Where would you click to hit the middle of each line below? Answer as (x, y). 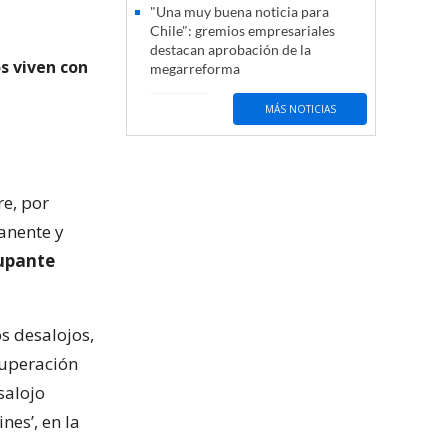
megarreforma (195, 69)
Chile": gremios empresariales (242, 31)
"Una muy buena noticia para (239, 12)
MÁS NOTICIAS (300, 108)
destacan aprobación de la (230, 50)
